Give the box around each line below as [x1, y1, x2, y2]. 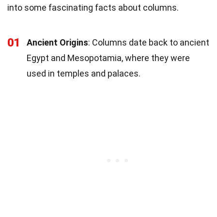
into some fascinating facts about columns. [7, 2, 179, 13]
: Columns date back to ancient [88, 37, 209, 47]
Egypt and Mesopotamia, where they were [27, 52, 190, 63]
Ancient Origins [27, 37, 88, 47]
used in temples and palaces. [27, 68, 140, 78]
